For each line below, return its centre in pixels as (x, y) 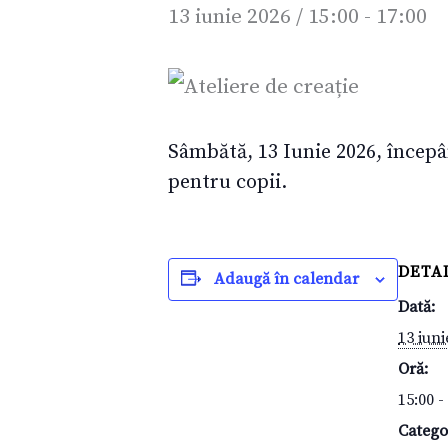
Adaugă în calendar (286, 278)
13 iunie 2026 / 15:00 (263, 16)
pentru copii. (227, 182)
